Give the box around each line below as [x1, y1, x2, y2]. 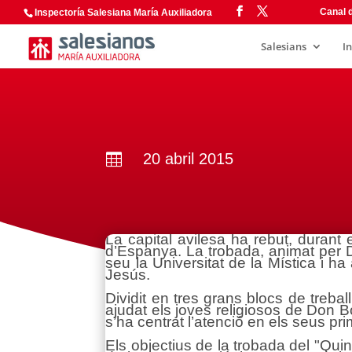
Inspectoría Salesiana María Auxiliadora [35, 7, 212, 18]
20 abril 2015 [142, 149, 233, 167]
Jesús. [105, 266, 151, 283]
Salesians [261, 39, 306, 53]
